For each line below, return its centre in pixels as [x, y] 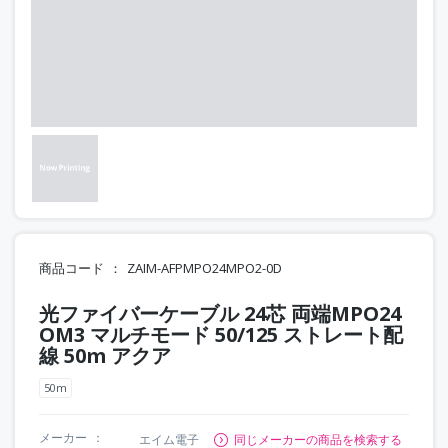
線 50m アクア [105, 355]
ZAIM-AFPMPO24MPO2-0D [204, 267]
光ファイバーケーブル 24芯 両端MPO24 [220, 313]
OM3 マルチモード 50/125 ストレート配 [221, 334]
